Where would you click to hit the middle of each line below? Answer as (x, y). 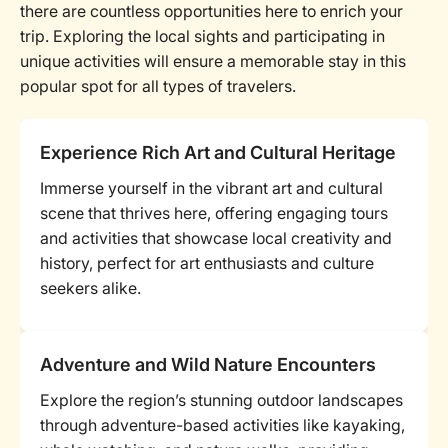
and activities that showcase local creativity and (216, 238)
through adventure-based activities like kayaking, (222, 425)
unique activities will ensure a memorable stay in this (213, 61)
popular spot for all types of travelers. (158, 86)
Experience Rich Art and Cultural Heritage (218, 152)
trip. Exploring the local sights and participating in (202, 36)
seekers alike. (90, 288)
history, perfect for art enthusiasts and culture (207, 263)
